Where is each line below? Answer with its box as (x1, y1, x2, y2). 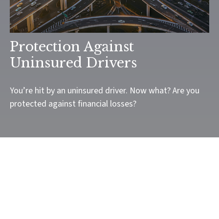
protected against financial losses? (10, 98, 136, 110)
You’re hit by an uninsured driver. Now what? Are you (10, 85, 199, 97)
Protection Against (10, 39, 134, 55)
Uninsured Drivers (10, 55, 137, 71)
